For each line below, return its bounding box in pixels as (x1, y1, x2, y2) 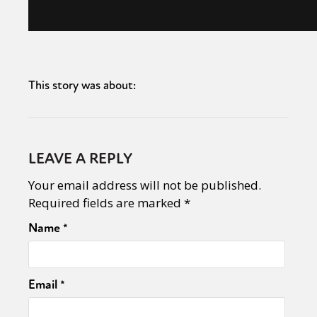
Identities (86, 287, 139, 304)
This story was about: (28, 78, 136, 93)
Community (145, 287, 211, 304)
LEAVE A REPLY (28, 149, 132, 168)
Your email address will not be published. (28, 177, 261, 193)
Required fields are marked (28, 195, 184, 211)
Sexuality (28, 287, 80, 304)
